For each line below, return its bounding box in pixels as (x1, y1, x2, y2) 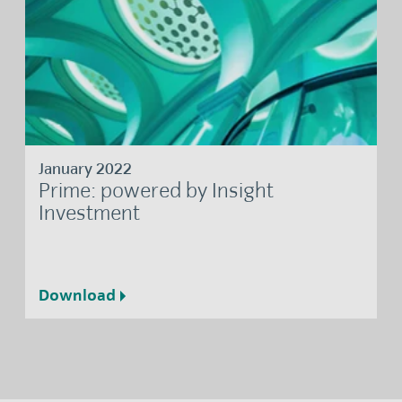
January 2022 (38, 159, 132, 180)
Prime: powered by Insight (38, 177, 274, 205)
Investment (38, 199, 140, 227)
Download (38, 285, 116, 307)
